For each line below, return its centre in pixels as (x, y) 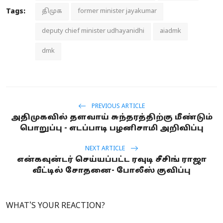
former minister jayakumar (117, 12)
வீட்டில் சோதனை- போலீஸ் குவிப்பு (111, 171)
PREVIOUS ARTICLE (117, 106)
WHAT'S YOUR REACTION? (56, 206)
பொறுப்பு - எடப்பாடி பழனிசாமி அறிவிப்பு (111, 129)
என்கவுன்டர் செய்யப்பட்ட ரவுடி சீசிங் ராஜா (111, 160)
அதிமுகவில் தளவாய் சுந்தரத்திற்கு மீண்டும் (111, 118)
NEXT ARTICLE (106, 149)
